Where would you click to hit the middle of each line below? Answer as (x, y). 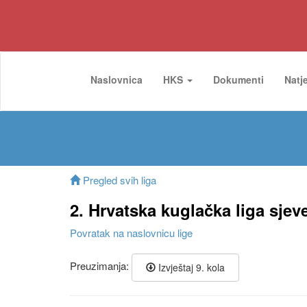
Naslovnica (116, 79)
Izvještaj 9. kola (190, 267)
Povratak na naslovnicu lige (131, 233)
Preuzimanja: (101, 266)
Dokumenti (238, 79)
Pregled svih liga (118, 180)
